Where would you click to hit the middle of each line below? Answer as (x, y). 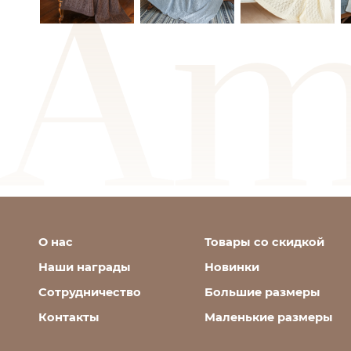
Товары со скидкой (265, 242)
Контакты (69, 317)
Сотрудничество (89, 292)
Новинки (232, 267)
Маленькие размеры (269, 317)
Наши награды (84, 267)
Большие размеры (263, 292)
